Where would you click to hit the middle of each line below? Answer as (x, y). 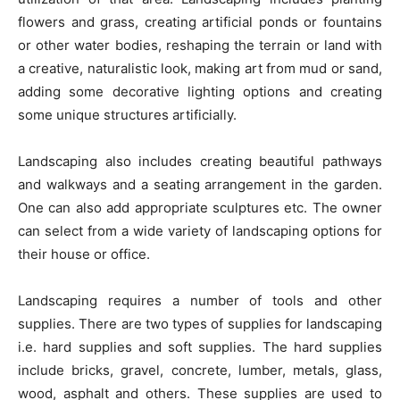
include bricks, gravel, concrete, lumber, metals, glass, (200, 370)
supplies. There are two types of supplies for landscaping (200, 323)
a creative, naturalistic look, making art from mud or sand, (200, 68)
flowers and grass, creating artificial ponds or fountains (200, 21)
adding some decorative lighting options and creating (200, 91)
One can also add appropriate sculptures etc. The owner (200, 207)
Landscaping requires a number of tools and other (200, 300)
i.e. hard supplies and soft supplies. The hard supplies (200, 346)
